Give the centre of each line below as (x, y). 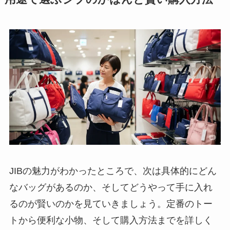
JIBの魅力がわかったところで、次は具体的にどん (113, 171)
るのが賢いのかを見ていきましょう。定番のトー (111, 204)
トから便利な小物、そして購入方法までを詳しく (111, 221)
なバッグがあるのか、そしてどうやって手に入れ (111, 188)
